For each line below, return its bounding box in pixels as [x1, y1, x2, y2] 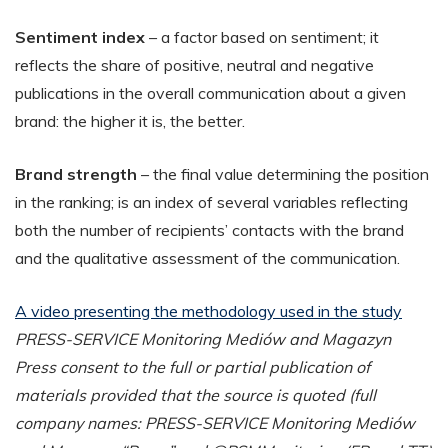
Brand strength [15, 163, 137, 184]
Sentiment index [15, 26, 145, 47]
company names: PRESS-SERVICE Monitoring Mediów [15, 412, 415, 433]
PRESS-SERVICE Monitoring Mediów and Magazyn [15, 328, 391, 349]
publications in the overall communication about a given [15, 82, 406, 103]
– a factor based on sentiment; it [145, 26, 379, 47]
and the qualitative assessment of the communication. [15, 247, 400, 268]
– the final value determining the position [137, 163, 429, 184]
